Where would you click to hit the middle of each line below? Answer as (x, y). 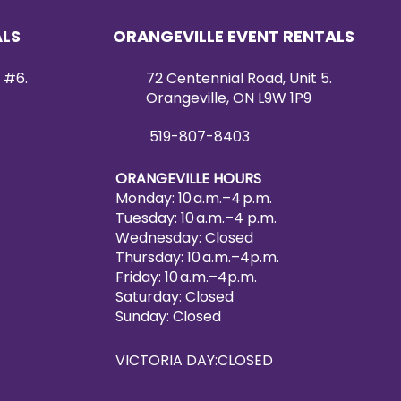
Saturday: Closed (176, 297)
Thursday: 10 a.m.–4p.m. (197, 257)
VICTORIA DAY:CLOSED (196, 360)
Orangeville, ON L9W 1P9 (229, 98)
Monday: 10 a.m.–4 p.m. (194, 198)
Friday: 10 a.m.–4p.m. (186, 277)
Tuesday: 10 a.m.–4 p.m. (196, 218)
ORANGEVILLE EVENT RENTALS (234, 36)
